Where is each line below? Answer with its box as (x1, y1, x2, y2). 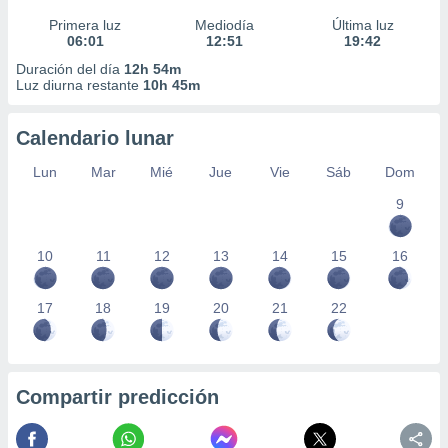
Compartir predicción (16, 386, 219, 408)
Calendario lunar (16, 127, 174, 149)
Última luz (331, 17, 394, 33)
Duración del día (16, 61, 124, 77)
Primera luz (49, 17, 122, 33)
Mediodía (194, 17, 254, 33)
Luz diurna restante (16, 77, 143, 93)
